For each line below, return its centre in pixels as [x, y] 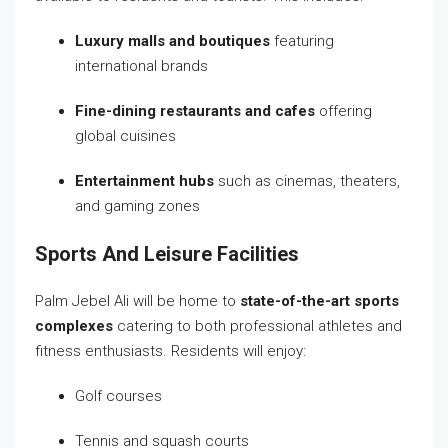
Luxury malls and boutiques [172, 40]
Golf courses [118, 395]
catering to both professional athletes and [257, 325]
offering [343, 110]
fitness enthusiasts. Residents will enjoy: [170, 350]
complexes [74, 325]
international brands [141, 65]
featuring [302, 40]
